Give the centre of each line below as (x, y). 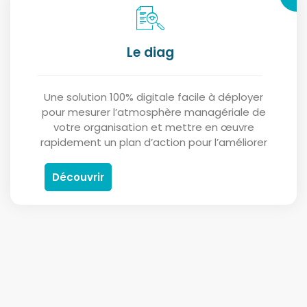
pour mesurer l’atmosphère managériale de (153, 112)
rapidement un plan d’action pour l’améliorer (153, 143)
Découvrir (78, 177)
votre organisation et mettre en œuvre (153, 127)
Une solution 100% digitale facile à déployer (153, 97)
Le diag (150, 53)
